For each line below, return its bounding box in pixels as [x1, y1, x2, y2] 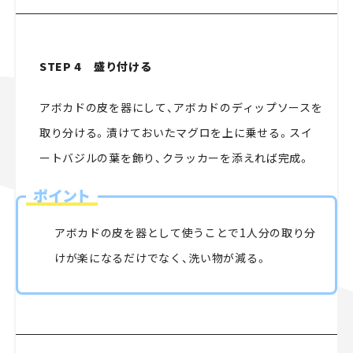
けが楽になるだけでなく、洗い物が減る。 [54, 249, 268, 266]
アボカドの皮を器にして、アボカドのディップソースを [39, 98, 323, 115]
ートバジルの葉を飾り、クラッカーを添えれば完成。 [39, 149, 310, 165]
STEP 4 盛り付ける [39, 58, 152, 74]
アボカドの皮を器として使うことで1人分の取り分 [54, 224, 317, 240]
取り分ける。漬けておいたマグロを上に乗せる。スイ [39, 124, 313, 140]
